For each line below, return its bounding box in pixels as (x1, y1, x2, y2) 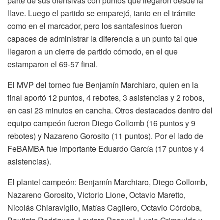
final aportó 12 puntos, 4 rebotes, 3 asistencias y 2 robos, (7, 91, 204, 103)
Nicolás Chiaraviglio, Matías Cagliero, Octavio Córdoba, (7, 201, 202, 213)
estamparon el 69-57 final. (7, 58, 98, 70)
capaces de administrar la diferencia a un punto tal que (7, 32, 197, 44)
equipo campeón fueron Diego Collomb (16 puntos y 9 (7, 117, 195, 129)
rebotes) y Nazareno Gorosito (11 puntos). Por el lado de (7, 130, 203, 141)
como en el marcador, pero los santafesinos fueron (7, 20, 182, 31)
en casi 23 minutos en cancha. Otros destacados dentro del (7, 104, 213, 116)
